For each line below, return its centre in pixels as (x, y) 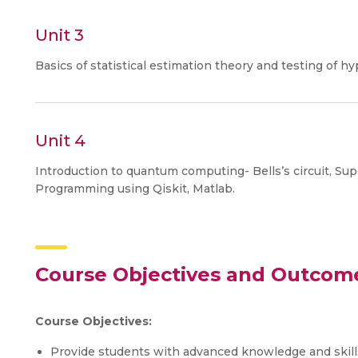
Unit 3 (60, 35)
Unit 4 (60, 141)
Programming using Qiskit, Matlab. (135, 189)
